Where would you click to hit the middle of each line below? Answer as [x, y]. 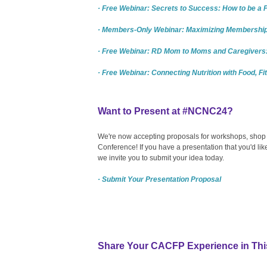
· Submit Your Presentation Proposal [159, 179]
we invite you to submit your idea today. [161, 158]
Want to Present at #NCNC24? [165, 111]
